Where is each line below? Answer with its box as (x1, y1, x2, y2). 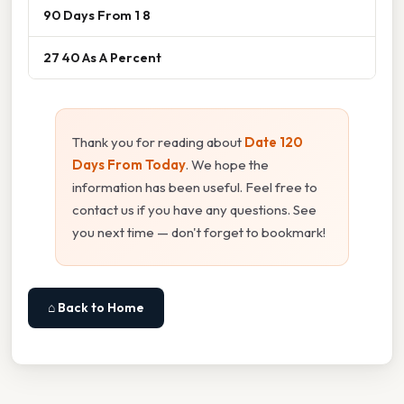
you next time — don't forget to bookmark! (72, 224, 326, 242)
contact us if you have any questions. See (72, 201, 317, 219)
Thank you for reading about (72, 133, 244, 151)
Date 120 (244, 133, 303, 151)
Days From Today (72, 156, 186, 174)
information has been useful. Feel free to (72, 179, 317, 197)
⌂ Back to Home (48, 299, 144, 317)
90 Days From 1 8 (43, 6, 151, 24)
